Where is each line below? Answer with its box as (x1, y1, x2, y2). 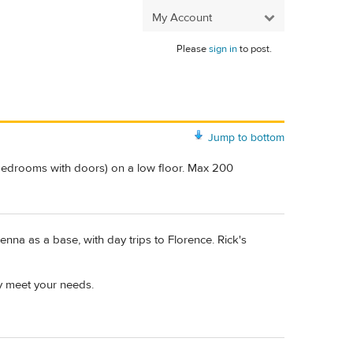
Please (176, 43, 209, 55)
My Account (152, 9, 212, 25)
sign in (209, 43, 237, 55)
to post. (237, 43, 272, 55)
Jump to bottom (208, 130, 284, 145)
